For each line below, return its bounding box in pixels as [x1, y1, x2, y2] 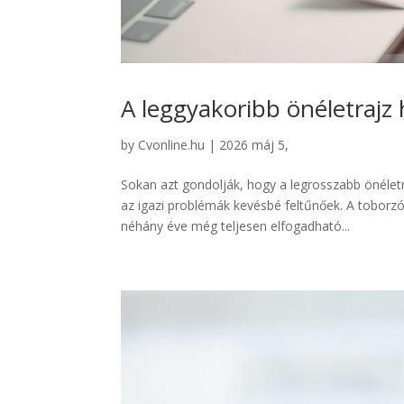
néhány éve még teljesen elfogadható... [121, 216, 351, 234]
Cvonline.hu [138, 135, 206, 153]
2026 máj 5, [219, 135, 289, 153]
